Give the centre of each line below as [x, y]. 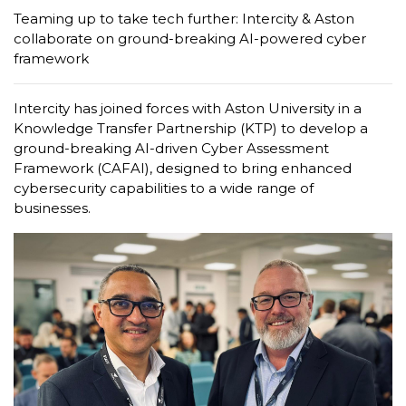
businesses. [52, 208]
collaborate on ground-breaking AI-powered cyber [190, 39]
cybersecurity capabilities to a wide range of [164, 188]
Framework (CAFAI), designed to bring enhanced [183, 168]
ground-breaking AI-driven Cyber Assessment [171, 148]
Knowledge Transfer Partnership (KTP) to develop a [191, 128]
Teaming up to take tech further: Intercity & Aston [184, 19]
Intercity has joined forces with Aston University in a [188, 108]
